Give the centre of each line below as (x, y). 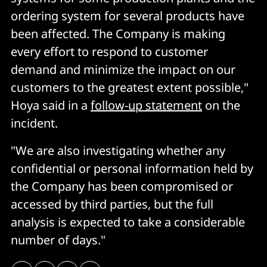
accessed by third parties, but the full (112, 204)
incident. (34, 123)
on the (221, 105)
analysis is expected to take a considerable (128, 222)
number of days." (58, 240)
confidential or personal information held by (132, 168)
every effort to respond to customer (109, 51)
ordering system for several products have (128, 15)
